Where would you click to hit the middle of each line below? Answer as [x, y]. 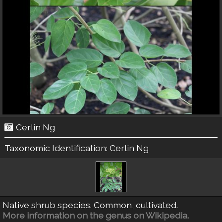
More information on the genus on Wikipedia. [96, 215]
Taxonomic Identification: [57, 148]
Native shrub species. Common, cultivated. [90, 205]
